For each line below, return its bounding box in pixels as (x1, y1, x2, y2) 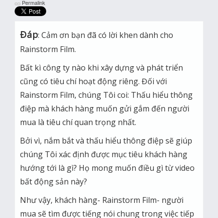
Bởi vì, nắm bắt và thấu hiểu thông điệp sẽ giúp (20, 135, 192, 146)
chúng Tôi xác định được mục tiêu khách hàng (20, 149, 187, 160)
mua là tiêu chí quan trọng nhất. (20, 117, 136, 127)
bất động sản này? (20, 176, 87, 187)
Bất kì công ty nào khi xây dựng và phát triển (20, 62, 183, 73)
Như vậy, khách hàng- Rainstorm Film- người (20, 195, 183, 205)
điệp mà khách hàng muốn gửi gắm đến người (20, 103, 189, 114)
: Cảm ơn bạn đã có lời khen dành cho (38, 30, 173, 40)
